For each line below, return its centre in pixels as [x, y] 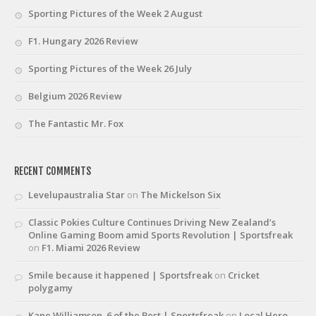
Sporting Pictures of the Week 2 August [115, 13]
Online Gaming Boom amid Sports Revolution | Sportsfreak [160, 235]
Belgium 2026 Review [75, 96]
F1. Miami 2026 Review [91, 247]
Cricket [244, 275]
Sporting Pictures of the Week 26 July [110, 68]
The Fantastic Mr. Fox [76, 123]
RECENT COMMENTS [53, 171]
